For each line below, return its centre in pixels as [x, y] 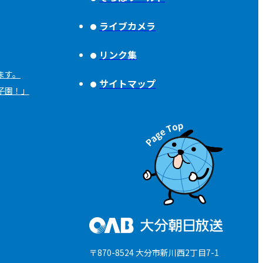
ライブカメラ [127, 26]
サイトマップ [127, 84]
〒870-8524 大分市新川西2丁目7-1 [154, 253]
